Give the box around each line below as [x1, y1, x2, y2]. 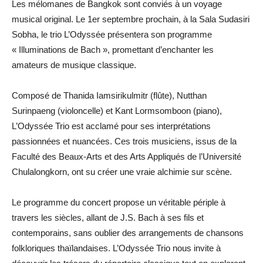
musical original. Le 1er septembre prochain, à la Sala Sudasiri [12, 14, 249, 24]
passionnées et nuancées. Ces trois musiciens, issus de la [12, 136, 237, 146]
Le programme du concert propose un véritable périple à [12, 197, 225, 207]
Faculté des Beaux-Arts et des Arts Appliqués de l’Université [12, 151, 241, 161]
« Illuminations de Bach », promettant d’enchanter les [12, 44, 214, 55]
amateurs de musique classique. [12, 59, 136, 70]
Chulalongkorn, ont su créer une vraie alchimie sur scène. [12, 166, 232, 177]
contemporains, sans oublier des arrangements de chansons [12, 227, 244, 238]
